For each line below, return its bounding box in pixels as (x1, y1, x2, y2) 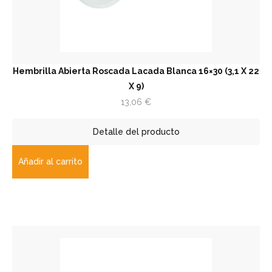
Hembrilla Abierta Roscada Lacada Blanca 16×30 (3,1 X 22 (13, 66, 259, 76)
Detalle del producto (92, 127, 180, 137)
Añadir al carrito (18, 157, 83, 167)
